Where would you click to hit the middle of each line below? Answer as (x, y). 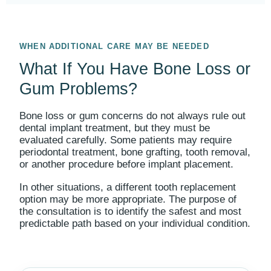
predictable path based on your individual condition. (135, 224)
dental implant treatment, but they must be (115, 128)
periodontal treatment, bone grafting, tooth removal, (135, 152)
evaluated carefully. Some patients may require (126, 140)
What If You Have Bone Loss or (135, 69)
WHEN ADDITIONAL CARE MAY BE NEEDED (114, 46)
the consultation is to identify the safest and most (130, 211)
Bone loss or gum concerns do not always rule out (132, 116)
